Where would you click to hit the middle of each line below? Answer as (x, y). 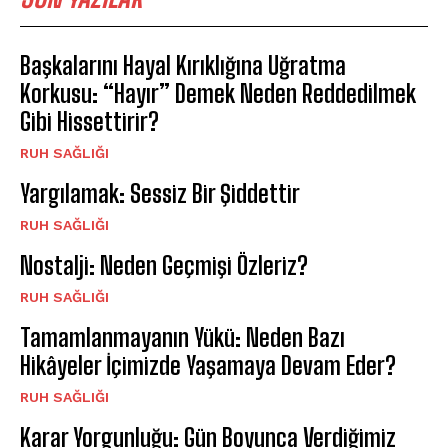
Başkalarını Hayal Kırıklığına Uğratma (183, 65)
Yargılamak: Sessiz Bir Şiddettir (160, 193)
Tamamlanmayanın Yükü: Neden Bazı (182, 337)
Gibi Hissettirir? (89, 121)
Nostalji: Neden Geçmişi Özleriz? (164, 265)
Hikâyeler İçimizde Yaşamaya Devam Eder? (208, 365)
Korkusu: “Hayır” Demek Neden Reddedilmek (218, 93)
